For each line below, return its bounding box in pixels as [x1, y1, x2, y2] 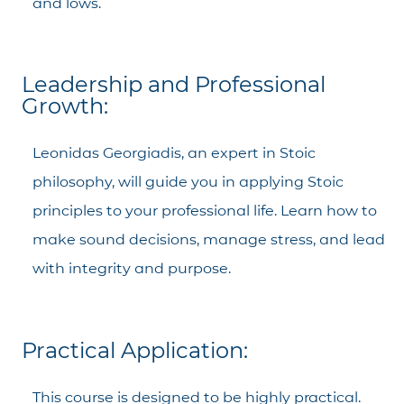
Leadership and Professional [22, 71, 326, 98]
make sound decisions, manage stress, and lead [32, 231, 385, 249]
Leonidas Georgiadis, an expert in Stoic [32, 144, 316, 162]
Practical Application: [22, 336, 248, 363]
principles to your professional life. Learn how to [32, 202, 377, 220]
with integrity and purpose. [32, 260, 231, 278]
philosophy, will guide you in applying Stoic [32, 173, 344, 191]
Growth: [22, 93, 108, 120]
